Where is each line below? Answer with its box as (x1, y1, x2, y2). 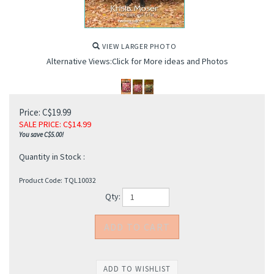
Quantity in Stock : (19, 151, 85, 162)
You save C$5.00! (19, 130, 64, 139)
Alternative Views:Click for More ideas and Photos (46, 56, 228, 67)
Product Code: (19, 176, 62, 185)
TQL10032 (64, 176, 96, 185)
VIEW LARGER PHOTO (100, 42, 177, 51)
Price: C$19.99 (19, 106, 71, 118)
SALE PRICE (19, 119, 59, 130)
